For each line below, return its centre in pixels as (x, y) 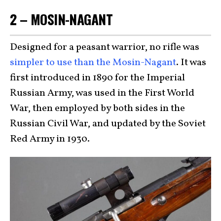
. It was (191, 63)
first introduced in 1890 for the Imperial (97, 78)
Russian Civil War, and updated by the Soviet (108, 124)
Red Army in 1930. (50, 139)
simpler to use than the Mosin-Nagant (93, 63)
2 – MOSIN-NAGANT (61, 19)
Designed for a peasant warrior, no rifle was (105, 48)
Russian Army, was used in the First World (102, 93)
